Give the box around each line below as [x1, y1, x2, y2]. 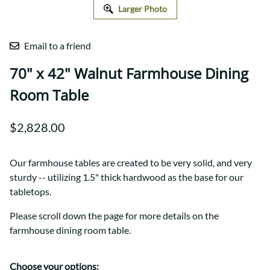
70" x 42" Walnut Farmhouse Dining [10, 63, 248, 84]
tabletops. [10, 186, 51, 198]
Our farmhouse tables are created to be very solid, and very [10, 157, 252, 169]
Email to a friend [24, 40, 91, 52]
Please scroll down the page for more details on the [10, 210, 219, 222]
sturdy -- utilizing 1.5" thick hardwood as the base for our [10, 171, 243, 183]
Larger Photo [118, 4, 167, 14]
